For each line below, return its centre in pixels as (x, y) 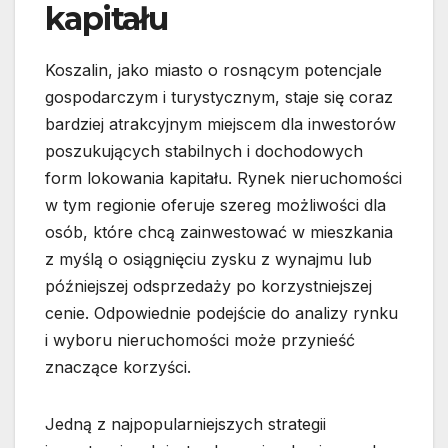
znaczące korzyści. (118, 366)
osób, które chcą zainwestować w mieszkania (219, 231)
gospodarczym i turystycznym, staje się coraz (219, 96)
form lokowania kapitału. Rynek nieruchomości (223, 177)
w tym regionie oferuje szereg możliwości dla (215, 204)
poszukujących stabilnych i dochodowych (204, 150)
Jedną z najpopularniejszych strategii (185, 423)
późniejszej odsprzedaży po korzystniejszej (208, 285)
